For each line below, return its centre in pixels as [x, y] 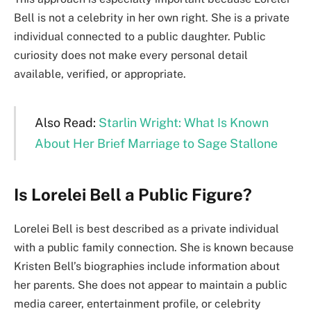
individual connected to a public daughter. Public [140, 36]
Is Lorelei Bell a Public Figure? [133, 195]
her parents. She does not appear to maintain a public [151, 285]
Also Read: [66, 122]
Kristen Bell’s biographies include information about [147, 267]
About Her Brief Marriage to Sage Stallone [156, 143]
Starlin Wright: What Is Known [183, 122]
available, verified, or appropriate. [100, 74]
